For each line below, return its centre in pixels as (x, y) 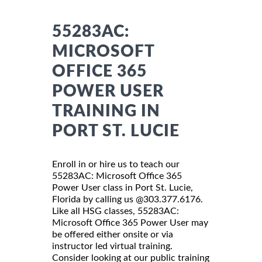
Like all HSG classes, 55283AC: (116, 211)
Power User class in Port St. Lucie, (123, 187)
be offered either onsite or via (113, 234)
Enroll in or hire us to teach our (116, 164)
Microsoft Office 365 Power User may (130, 223)
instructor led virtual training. (112, 246)
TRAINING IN (106, 111)
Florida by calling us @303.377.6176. (127, 199)
